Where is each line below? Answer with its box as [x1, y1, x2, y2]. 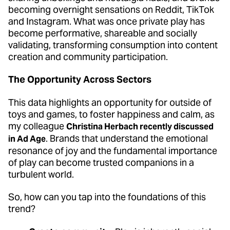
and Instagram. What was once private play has [8, 15, 205, 27]
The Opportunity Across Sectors [8, 73, 151, 86]
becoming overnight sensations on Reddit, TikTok [8, 3, 214, 15]
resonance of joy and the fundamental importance [8, 144, 217, 157]
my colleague [8, 120, 66, 132]
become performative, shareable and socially [8, 27, 197, 39]
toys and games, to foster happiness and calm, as [8, 108, 215, 120]
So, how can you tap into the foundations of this [8, 191, 206, 203]
